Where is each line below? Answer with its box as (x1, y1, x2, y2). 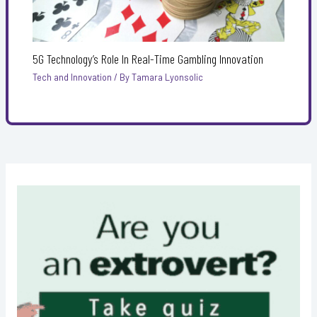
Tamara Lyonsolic (131, 71, 203, 83)
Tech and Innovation (32, 71, 112, 83)
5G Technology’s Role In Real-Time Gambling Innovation (32, 51, 263, 67)
